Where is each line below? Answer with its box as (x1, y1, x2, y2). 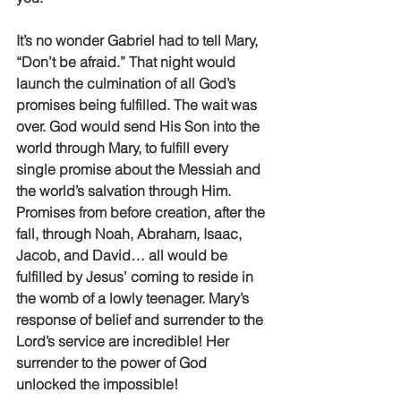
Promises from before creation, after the (16, 203, 269, 221)
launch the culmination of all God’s (16, 74, 239, 92)
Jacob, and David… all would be (16, 246, 231, 264)
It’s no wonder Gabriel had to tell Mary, (16, 31, 261, 49)
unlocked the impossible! (16, 375, 182, 393)
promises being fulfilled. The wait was (16, 96, 260, 114)
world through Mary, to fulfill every (16, 139, 232, 157)
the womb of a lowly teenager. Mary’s (16, 289, 252, 307)
